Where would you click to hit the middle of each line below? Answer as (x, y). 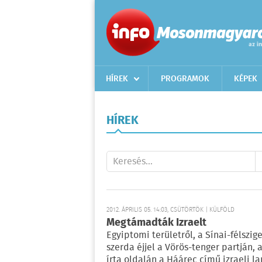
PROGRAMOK (185, 79)
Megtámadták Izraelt (156, 223)
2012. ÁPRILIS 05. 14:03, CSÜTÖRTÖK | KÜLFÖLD (170, 210)
